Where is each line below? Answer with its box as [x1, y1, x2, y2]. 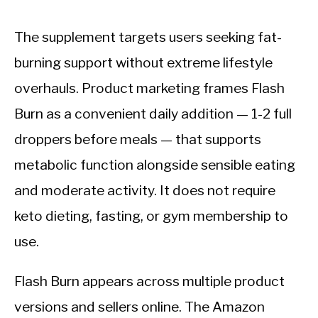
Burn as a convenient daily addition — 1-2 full [14, 105, 292, 123]
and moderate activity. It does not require [14, 182, 275, 199]
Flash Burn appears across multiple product [14, 273, 285, 290]
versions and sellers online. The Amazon [14, 298, 265, 316]
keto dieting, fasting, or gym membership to [14, 207, 288, 225]
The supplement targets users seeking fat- [14, 28, 282, 46]
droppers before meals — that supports [14, 131, 261, 148]
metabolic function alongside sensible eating [14, 156, 295, 174]
